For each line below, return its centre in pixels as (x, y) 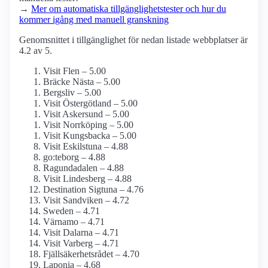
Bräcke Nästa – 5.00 (82, 82)
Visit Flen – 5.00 (74, 71)
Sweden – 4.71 (71, 211)
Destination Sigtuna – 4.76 (93, 190)
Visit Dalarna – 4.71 (81, 233)
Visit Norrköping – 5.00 (88, 125)
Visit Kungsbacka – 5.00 (90, 136)
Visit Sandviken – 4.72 (86, 200)
